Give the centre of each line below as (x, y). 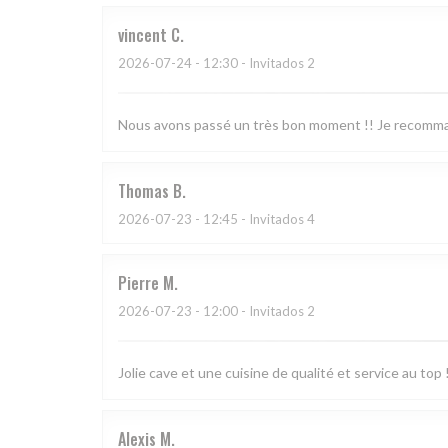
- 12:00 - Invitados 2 (253, 311)
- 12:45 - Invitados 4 (253, 219)
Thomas (143, 191)
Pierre (138, 283)
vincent (142, 35)
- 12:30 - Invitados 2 (253, 63)
